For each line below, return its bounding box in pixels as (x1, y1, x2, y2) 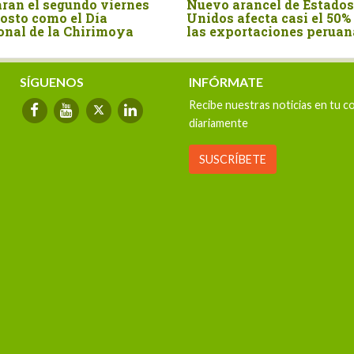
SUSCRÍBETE (199, 152, 266, 166)
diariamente (189, 115, 248, 130)
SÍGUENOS (20, 73, 85, 89)
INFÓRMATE (189, 73, 263, 89)
